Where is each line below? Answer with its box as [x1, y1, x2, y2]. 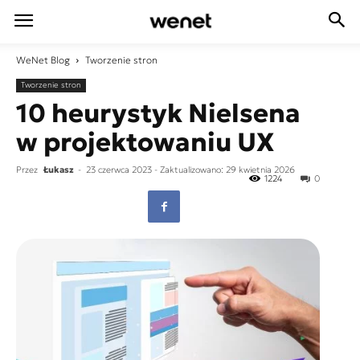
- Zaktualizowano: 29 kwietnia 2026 [154, 164, 295, 175]
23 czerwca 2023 [86, 164, 152, 175]
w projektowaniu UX [16, 126, 274, 158]
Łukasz [43, 164, 74, 175]
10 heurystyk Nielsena [16, 97, 301, 129]
